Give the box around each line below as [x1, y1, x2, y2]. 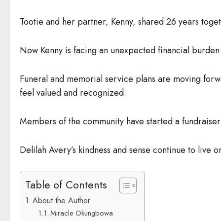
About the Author [33, 194, 91, 206]
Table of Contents [25, 177, 107, 193]
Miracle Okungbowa [50, 207, 113, 218]
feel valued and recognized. [20, 86, 126, 99]
